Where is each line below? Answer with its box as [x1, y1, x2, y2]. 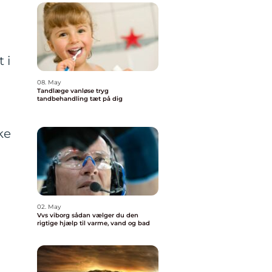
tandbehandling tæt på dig [37, 95, 123, 103]
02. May [37, 203, 61, 211]
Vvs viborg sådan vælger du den [37, 211, 72, 219]
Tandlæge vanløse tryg [37, 87, 96, 95]
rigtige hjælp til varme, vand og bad [37, 219, 150, 227]
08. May [37, 78, 61, 86]
